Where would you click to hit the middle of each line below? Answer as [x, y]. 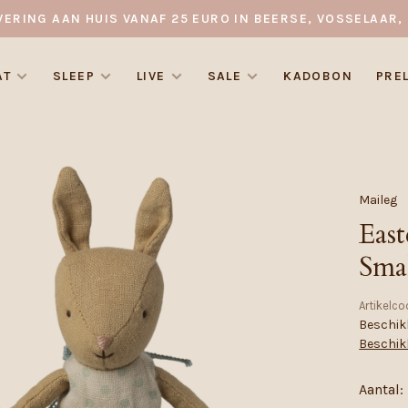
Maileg [378, 199]
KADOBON [318, 76]
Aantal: [382, 389]
